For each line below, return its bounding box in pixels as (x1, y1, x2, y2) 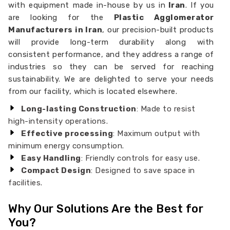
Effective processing (21, 129, 113, 138)
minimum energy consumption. (8, 141, 124, 150)
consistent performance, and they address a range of (8, 50, 214, 59)
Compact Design (21, 166, 91, 175)
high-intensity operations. (8, 117, 108, 126)
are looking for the (8, 13, 114, 22)
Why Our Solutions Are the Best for (8, 202, 204, 216)
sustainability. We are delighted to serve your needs (8, 74, 214, 84)
